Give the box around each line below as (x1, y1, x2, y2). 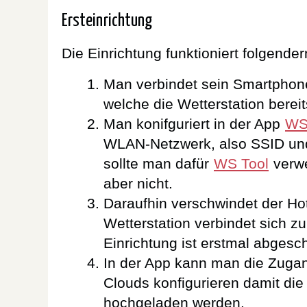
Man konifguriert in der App (103, 115, 284, 132)
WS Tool (214, 155, 269, 171)
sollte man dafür (103, 155, 213, 171)
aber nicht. (103, 175, 173, 191)
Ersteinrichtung (62, 12, 152, 30)
